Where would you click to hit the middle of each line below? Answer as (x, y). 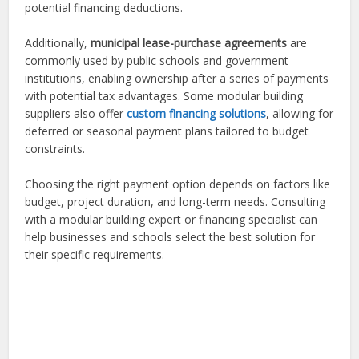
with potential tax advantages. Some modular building (164, 96)
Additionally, (58, 43)
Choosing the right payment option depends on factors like (178, 184)
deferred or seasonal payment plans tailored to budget (167, 131)
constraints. (55, 149)
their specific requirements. (95, 255)
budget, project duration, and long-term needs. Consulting (175, 202)
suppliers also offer (76, 114)
